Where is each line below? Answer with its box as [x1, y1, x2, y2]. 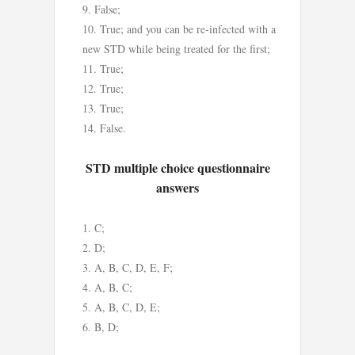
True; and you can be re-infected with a [100, 21, 276, 36]
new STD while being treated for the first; [82, 40, 270, 56]
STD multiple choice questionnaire [85, 158, 270, 177]
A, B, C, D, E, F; [94, 259, 173, 275]
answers [156, 178, 199, 197]
